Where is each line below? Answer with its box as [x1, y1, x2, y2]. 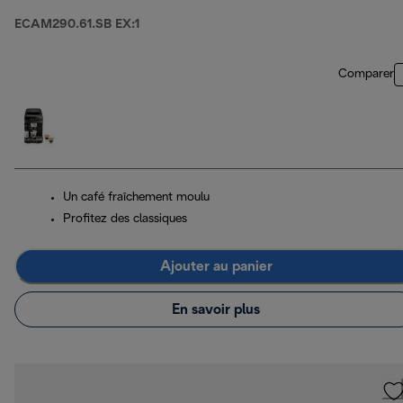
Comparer [338, 68, 394, 81]
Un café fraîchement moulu [63, 192, 210, 204]
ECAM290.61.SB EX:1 [14, 19, 139, 31]
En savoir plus [172, 302, 260, 317]
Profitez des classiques [63, 213, 187, 226]
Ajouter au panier [159, 259, 273, 273]
